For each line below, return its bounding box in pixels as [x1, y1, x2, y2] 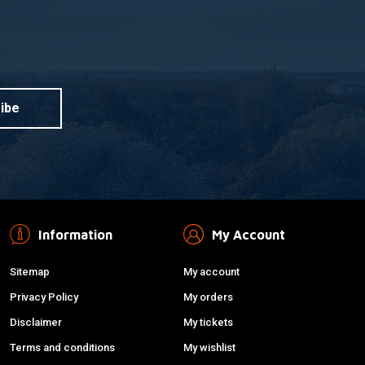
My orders [182, 291, 233, 303]
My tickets [182, 316, 233, 328]
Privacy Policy [9, 291, 78, 303]
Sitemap [9, 266, 50, 278]
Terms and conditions [9, 341, 115, 354]
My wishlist [182, 341, 235, 354]
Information [37, 226, 112, 242]
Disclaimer [9, 316, 62, 328]
